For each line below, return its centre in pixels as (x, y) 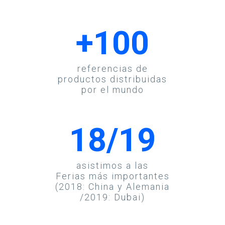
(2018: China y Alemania (113, 186)
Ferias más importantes (113, 176)
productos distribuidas (113, 79)
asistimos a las (113, 165)
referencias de (113, 68)
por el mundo (113, 89)
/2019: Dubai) (113, 197)
